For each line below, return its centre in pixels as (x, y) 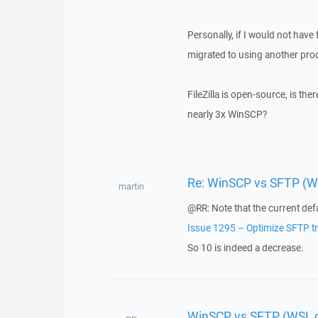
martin (131, 186)
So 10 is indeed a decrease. (245, 248)
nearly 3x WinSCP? (227, 114)
